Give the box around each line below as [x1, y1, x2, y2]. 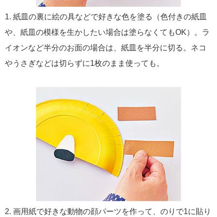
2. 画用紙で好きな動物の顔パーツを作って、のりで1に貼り [5, 207, 211, 216]
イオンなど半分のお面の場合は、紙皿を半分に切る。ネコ [5, 43, 206, 52]
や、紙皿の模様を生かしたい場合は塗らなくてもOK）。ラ [5, 28, 210, 36]
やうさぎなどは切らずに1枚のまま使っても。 [5, 59, 164, 67]
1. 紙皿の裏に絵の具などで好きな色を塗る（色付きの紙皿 [5, 12, 207, 21]
